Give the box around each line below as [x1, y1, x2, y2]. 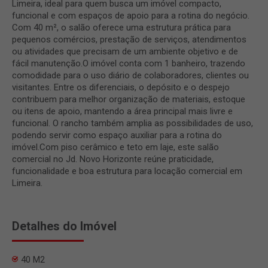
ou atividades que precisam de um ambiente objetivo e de [12, 45, 238, 57]
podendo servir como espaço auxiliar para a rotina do [12, 129, 222, 141]
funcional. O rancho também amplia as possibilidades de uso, [12, 117, 253, 129]
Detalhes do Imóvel [12, 218, 117, 233]
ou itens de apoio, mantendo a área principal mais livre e [12, 105, 233, 117]
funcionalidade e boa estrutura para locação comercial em [12, 165, 242, 176]
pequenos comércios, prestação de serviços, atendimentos [12, 33, 246, 45]
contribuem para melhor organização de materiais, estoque [12, 93, 245, 105]
